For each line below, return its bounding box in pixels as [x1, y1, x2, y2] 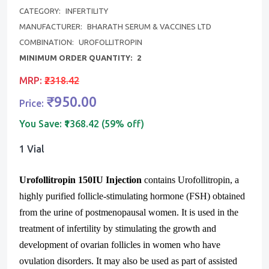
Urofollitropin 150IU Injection [19, 174, 142, 185]
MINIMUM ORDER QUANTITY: [19, 53, 134, 62]
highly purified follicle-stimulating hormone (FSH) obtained [19, 190, 245, 201]
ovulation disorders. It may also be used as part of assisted [19, 255, 237, 266]
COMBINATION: [19, 37, 76, 46]
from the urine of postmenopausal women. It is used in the [19, 207, 238, 217]
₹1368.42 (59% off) [64, 118, 144, 129]
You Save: [19, 118, 64, 129]
